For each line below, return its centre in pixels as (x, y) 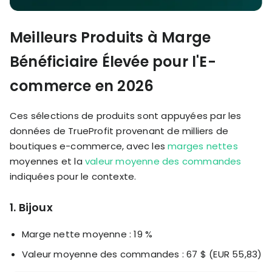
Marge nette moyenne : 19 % (87, 234)
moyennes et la (47, 161)
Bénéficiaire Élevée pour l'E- (113, 62)
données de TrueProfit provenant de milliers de (119, 131)
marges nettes (203, 146)
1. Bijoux (31, 208)
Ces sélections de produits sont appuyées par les (126, 116)
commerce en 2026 (82, 86)
